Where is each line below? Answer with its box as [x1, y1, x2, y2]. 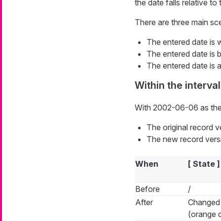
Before [135, 184, 160, 194]
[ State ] [187, 159, 220, 169]
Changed [187, 197, 220, 208]
